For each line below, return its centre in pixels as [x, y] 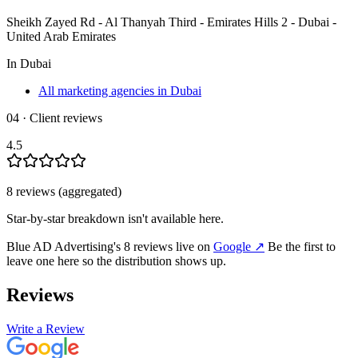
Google [232, 246]
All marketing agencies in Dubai [120, 90]
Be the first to [302, 246]
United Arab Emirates [61, 36]
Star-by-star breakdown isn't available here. [115, 218]
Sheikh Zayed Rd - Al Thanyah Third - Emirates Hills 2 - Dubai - [171, 22]
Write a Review [46, 328]
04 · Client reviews [54, 117]
